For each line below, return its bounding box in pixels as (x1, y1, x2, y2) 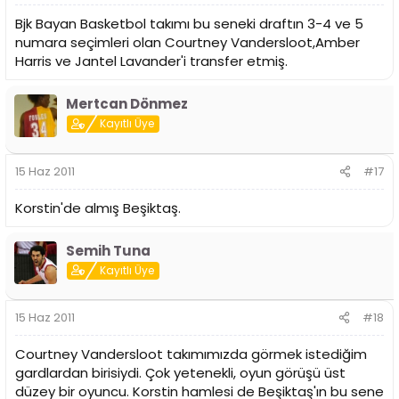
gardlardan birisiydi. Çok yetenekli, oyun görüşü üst (15, 363, 346, 383)
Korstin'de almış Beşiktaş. (15, 198, 181, 217)
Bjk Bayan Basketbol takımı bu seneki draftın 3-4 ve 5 (15, 14, 363, 34)
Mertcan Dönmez (66, 94, 188, 114)
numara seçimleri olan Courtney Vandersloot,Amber (15, 33, 360, 53)
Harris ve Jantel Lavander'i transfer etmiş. (15, 52, 288, 71)
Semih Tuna (66, 240, 151, 260)
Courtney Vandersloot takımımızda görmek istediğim (15, 345, 367, 364)
